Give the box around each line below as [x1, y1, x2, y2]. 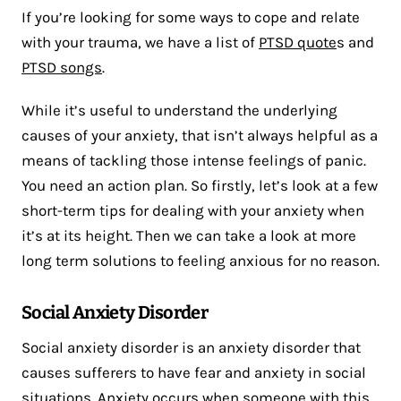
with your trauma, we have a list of [21, 33, 259, 52]
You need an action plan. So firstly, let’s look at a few [21, 176, 378, 195]
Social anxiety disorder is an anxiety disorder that [21, 338, 361, 357]
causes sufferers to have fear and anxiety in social [21, 363, 366, 382]
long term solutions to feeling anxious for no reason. [21, 252, 380, 270]
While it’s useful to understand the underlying [21, 101, 337, 120]
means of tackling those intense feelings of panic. [21, 151, 366, 170]
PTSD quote [259, 33, 337, 52]
